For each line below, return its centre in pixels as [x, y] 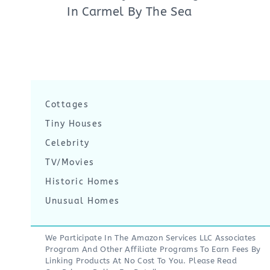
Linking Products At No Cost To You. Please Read [141, 261]
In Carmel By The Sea [130, 11]
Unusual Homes [83, 201]
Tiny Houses [74, 124]
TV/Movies [70, 162]
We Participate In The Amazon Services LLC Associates [151, 238]
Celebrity [67, 143]
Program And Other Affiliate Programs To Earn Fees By [153, 249]
